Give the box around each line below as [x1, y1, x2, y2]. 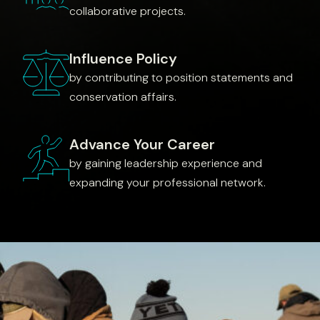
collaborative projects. [69, 4, 186, 19]
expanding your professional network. [69, 175, 266, 190]
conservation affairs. [69, 89, 176, 104]
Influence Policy [69, 49, 177, 68]
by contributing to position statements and [69, 70, 293, 85]
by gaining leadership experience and [69, 156, 262, 171]
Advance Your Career [69, 135, 215, 154]
